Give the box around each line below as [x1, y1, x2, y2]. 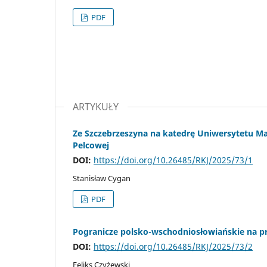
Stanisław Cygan [73, 172, 131, 184]
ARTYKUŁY [73, 100, 119, 113]
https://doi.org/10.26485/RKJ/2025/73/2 [94, 240, 253, 252]
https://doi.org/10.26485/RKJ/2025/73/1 [94, 154, 253, 166]
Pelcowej [73, 139, 109, 151]
